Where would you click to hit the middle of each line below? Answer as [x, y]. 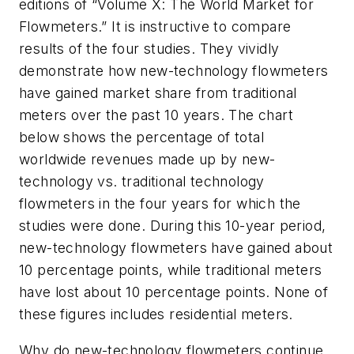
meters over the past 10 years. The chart [156, 115]
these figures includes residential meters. [156, 314]
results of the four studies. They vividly [149, 49]
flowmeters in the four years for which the [160, 204]
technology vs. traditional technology [142, 182]
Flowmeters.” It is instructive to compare [155, 27]
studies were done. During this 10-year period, [173, 226]
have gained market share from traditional [158, 93]
